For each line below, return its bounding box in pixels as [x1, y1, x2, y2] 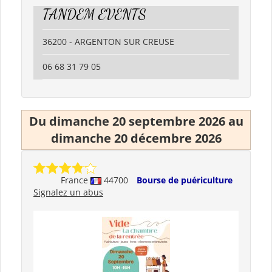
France [61, 174, 90, 186]
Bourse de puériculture [137, 174, 233, 186]
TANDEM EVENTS [42, 5, 146, 23]
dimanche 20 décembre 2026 [50, 129, 222, 146]
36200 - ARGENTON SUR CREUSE [42, 35, 174, 47]
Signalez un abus [33, 186, 103, 198]
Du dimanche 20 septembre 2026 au [29, 112, 243, 129]
